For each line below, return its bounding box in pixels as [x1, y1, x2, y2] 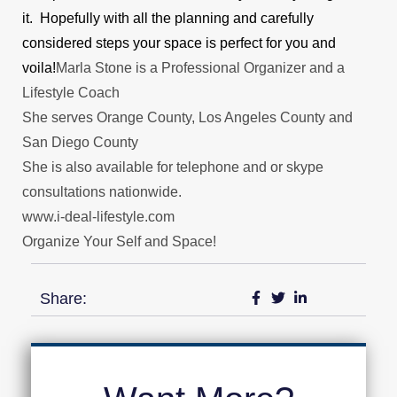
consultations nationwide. [22, 183, 182, 199]
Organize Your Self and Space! [22, 233, 216, 249]
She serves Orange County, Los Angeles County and [22, 109, 353, 125]
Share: [40, 289, 87, 307]
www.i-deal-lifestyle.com [22, 208, 175, 224]
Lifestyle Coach [22, 84, 120, 100]
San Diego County [22, 134, 138, 150]
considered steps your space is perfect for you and [22, 35, 336, 51]
